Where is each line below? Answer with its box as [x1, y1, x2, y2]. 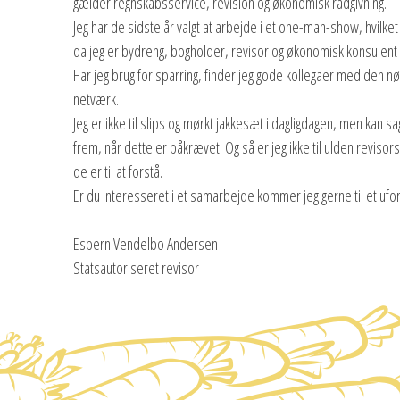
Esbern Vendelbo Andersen [73, 232, 219, 254]
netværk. [73, 87, 120, 110]
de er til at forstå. [73, 160, 163, 182]
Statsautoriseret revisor [73, 256, 200, 279]
